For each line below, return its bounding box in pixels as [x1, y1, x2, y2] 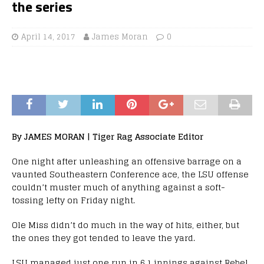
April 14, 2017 [21, 29, 75, 44]
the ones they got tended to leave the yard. [12, 230, 195, 245]
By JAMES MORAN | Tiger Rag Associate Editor [12, 128, 203, 144]
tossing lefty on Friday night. [12, 192, 135, 207]
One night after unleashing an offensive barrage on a [12, 153, 242, 169]
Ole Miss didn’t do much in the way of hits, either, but [12, 217, 239, 232]
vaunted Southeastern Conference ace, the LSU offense [12, 166, 249, 181]
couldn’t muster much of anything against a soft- [12, 179, 225, 194]
